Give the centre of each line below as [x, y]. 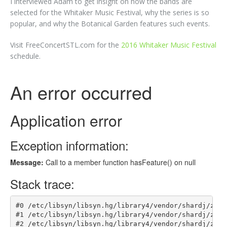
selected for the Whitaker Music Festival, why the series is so [109, 12]
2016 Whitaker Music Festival [168, 45]
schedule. [25, 56]
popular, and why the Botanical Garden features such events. [110, 23]
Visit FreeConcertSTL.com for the [65, 45]
